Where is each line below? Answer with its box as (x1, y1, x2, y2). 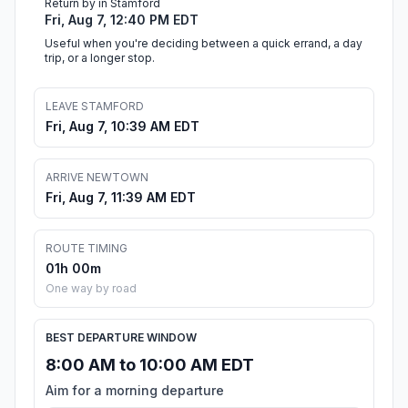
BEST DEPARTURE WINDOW (46, 331, 197, 345)
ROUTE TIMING (46, 241, 127, 256)
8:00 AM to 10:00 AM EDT (46, 355, 254, 375)
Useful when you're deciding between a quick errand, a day (45, 36, 362, 51)
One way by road (46, 281, 137, 296)
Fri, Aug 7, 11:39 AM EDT (46, 189, 196, 206)
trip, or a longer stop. (45, 51, 155, 66)
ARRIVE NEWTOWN (46, 170, 148, 185)
